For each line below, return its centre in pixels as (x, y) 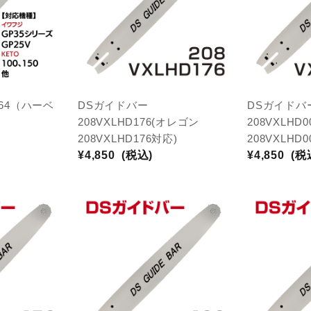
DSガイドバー (113, 105)
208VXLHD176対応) (128, 138)
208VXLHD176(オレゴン (138, 122)
